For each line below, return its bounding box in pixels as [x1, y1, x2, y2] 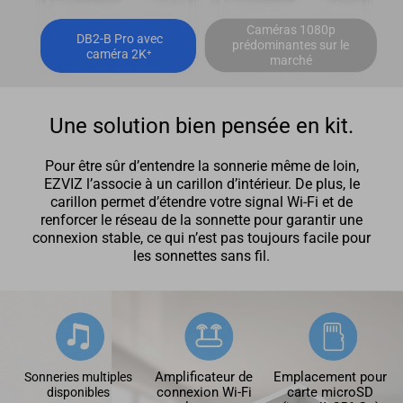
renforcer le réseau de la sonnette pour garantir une [40, 211, 363, 228]
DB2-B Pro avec [76, 31, 163, 47]
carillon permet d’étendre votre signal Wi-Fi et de [50, 193, 353, 210]
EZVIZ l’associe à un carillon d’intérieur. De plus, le [43, 175, 360, 193]
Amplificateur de [155, 368, 254, 385]
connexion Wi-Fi [156, 383, 252, 400]
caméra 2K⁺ [86, 47, 153, 62]
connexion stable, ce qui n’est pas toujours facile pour [32, 229, 371, 246]
